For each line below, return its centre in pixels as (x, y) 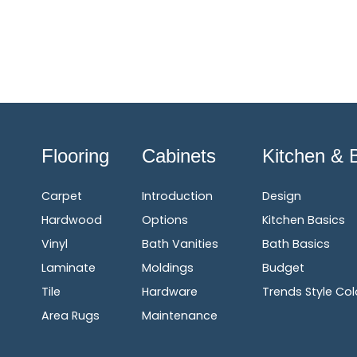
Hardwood (72, 220)
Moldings (168, 268)
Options (165, 220)
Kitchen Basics (304, 220)
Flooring (75, 156)
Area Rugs (71, 316)
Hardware (170, 292)
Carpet (62, 196)
